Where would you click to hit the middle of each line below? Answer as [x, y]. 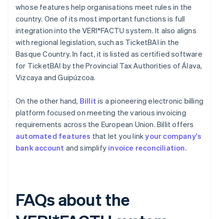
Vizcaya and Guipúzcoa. [56, 77]
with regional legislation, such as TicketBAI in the [98, 42]
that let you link [118, 136]
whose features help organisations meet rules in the [104, 7]
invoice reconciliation [147, 148]
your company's [174, 136]
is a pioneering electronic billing [150, 101]
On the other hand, [48, 101]
